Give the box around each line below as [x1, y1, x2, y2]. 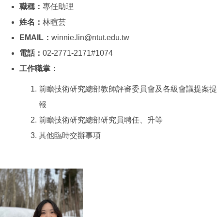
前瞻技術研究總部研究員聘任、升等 [39, 116, 163, 124]
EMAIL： [19, 33, 51, 42]
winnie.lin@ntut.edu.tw [51, 33, 129, 42]
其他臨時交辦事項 [39, 131, 101, 140]
